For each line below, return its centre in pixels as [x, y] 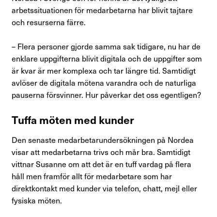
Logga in [177, 103]
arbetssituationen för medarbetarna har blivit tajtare [102, 10]
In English [175, 78]
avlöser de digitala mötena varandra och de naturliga [104, 83]
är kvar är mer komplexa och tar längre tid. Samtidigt [104, 70]
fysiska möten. [37, 200]
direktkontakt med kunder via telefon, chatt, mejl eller [104, 188]
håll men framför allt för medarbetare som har [92, 176]
